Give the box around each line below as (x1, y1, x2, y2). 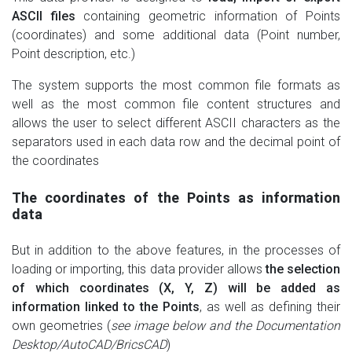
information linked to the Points (12, 299, 200, 315)
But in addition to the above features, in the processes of (12, 243, 340, 258)
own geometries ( (12, 318, 111, 334)
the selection (265, 262, 340, 277)
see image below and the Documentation (111, 318, 340, 334)
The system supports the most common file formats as (12, 78, 340, 93)
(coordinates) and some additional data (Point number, (12, 27, 340, 43)
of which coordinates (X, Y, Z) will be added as (12, 280, 340, 296)
